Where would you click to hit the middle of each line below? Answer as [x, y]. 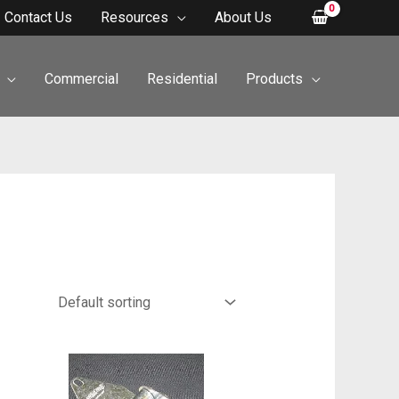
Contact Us [39, 17]
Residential [182, 78]
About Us [244, 17]
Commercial [81, 78]
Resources [135, 17]
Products [274, 78]
